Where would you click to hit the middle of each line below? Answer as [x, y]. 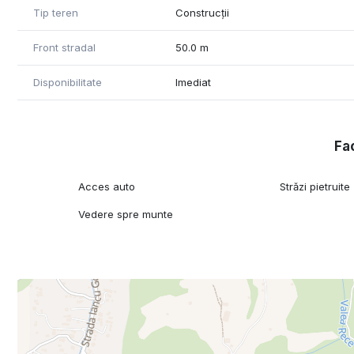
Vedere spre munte [126, 215]
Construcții [203, 13]
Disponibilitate [68, 83]
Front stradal [64, 48]
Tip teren [56, 13]
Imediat [194, 83]
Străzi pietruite [315, 187]
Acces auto [107, 187]
